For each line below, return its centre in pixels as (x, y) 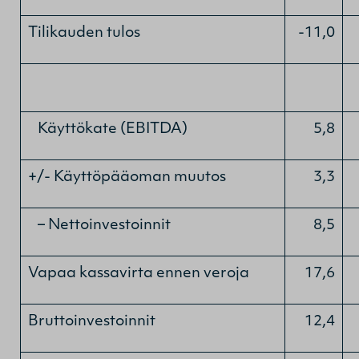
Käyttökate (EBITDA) (108, 129)
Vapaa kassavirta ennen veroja (139, 273)
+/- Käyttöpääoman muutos (127, 177)
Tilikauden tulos (84, 33)
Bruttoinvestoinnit (92, 321)
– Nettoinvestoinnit (99, 225)
